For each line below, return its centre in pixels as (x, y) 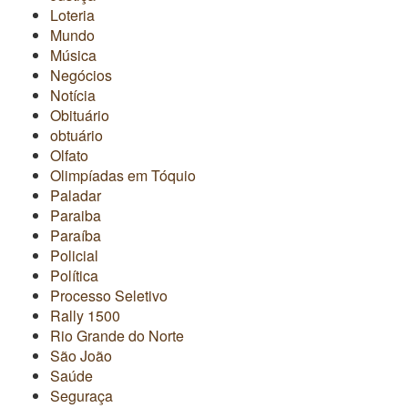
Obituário (80, 115)
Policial (74, 255)
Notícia (73, 95)
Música (73, 55)
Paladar (76, 195)
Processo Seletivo (109, 295)
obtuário (76, 135)
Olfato (69, 155)
